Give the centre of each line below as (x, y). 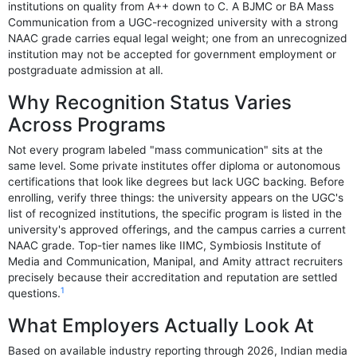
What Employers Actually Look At (161, 326)
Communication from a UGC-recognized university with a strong (173, 22)
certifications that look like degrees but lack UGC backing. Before (177, 182)
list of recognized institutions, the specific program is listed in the (175, 214)
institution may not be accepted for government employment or (173, 54)
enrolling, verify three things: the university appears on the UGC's (176, 198)
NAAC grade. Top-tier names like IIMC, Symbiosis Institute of (165, 246)
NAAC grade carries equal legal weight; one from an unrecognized (178, 38)
